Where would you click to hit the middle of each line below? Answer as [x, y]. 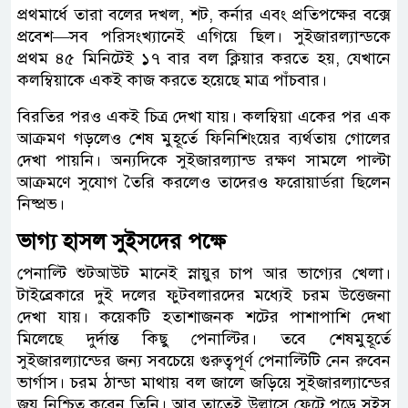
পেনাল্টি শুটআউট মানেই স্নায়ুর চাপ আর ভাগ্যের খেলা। [204, 273]
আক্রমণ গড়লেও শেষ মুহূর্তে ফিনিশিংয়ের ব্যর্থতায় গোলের [204, 138]
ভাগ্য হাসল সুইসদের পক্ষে [122, 241]
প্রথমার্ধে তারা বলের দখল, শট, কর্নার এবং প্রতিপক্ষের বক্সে [204, 14]
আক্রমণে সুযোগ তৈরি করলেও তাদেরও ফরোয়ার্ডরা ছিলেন [204, 182]
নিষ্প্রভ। [41, 204]
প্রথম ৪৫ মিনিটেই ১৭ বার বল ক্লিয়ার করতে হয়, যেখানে [204, 58]
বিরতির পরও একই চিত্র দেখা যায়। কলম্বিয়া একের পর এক [204, 116]
